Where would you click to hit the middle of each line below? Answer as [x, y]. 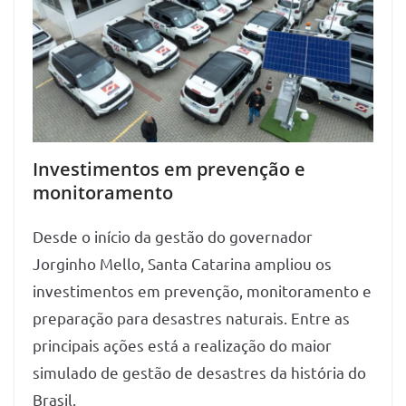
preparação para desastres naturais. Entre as [191, 318]
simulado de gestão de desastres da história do [199, 372]
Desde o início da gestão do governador [173, 237]
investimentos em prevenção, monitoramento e [202, 291]
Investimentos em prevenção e [169, 169]
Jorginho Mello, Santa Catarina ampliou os [182, 264]
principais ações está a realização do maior [182, 345]
